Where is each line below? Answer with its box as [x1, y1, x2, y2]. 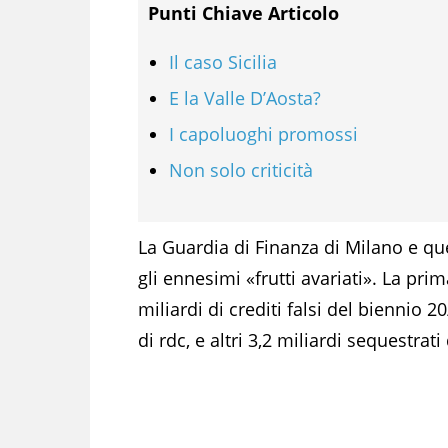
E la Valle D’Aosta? [169, 85, 321, 110]
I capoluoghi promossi [169, 121, 358, 146]
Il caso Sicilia [169, 49, 277, 74]
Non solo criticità [169, 157, 313, 182]
